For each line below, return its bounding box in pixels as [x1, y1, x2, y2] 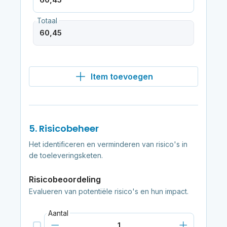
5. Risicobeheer [28, 122, 99, 135]
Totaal [36, 16, 57, 25]
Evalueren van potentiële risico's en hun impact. [28, 186, 188, 196]
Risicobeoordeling [28, 174, 101, 184]
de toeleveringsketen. [28, 150, 103, 160]
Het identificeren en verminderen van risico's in [28, 139, 187, 148]
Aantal [48, 209, 68, 217]
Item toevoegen [90, 71, 153, 82]
